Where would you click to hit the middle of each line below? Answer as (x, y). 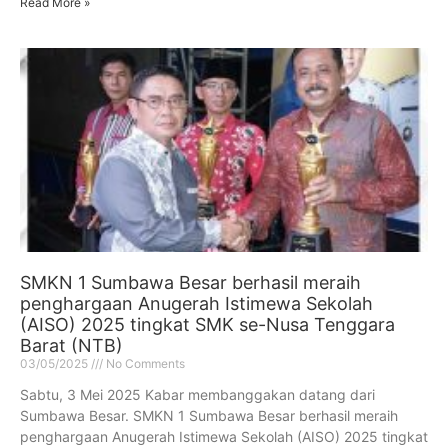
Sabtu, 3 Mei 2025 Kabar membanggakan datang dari (197, 394)
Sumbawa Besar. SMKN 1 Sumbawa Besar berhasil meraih (209, 415)
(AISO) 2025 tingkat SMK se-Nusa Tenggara (207, 324)
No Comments (144, 363)
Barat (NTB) (71, 345)
